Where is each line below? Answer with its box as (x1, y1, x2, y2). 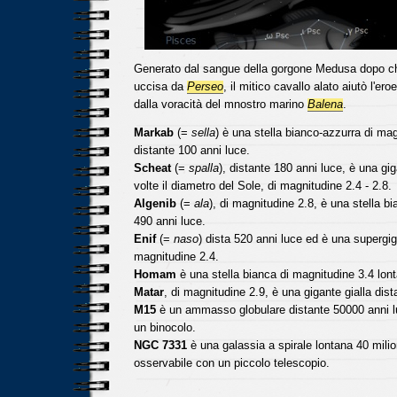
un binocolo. (133, 321, 196, 334)
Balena (307, 97, 343, 111)
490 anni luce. (133, 214, 206, 228)
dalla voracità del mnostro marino (133, 97, 307, 111)
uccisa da (133, 80, 187, 93)
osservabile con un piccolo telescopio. (133, 356, 330, 370)
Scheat (133, 161, 171, 175)
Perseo (186, 80, 223, 93)
